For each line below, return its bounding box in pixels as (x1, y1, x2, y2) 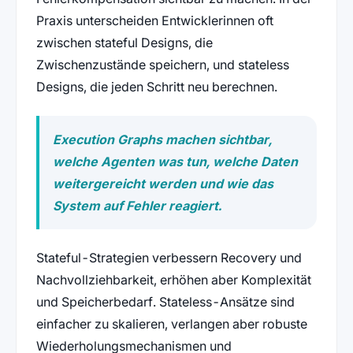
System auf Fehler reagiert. (53, 197, 222, 214)
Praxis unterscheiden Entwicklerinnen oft (35, 13, 273, 29)
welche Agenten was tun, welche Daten (53, 153, 299, 169)
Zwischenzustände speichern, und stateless (35, 57, 289, 73)
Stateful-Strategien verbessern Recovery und (35, 250, 302, 266)
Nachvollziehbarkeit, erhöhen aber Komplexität (35, 272, 311, 288)
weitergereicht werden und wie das (53, 175, 274, 191)
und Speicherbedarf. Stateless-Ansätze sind (35, 294, 295, 310)
